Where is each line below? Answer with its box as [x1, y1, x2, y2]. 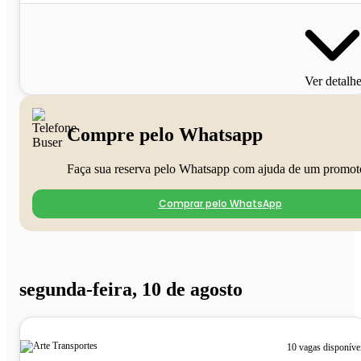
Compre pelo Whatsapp [67, 123, 263, 145]
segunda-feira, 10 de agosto [19, 279, 243, 301]
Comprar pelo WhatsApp [158, 196, 282, 210]
